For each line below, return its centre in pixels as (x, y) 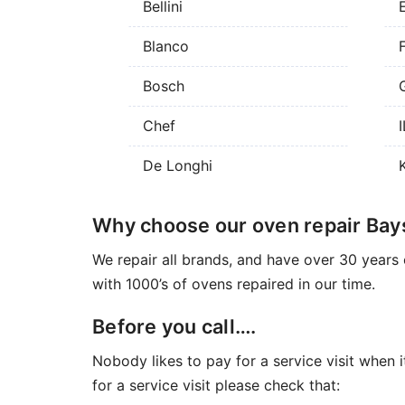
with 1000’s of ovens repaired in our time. (234, 283)
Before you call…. (174, 326)
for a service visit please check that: (216, 385)
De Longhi (178, 166)
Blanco (166, 47)
